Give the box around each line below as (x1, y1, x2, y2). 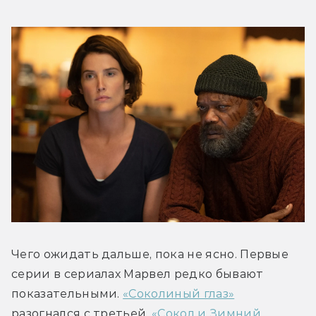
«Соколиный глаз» (123, 286, 235, 300)
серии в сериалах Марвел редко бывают (11, 267, 264, 281)
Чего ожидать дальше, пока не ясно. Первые (11, 247, 289, 261)
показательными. (11, 286, 123, 300)
